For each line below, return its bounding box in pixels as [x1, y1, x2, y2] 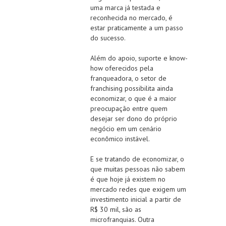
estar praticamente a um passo [90, 23, 183, 33]
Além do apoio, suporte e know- [90, 53, 188, 63]
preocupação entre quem [90, 104, 167, 114]
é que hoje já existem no [90, 175, 165, 184]
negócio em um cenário [90, 124, 161, 134]
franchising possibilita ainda [90, 84, 173, 93]
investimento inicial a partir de [90, 195, 181, 204]
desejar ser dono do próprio [90, 114, 177, 124]
